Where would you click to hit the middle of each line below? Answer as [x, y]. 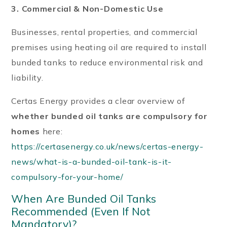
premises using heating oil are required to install [109, 47]
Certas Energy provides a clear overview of [98, 101]
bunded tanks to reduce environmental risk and [107, 62]
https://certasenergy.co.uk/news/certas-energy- [107, 146]
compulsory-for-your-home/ [67, 177]
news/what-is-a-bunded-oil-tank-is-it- [92, 161]
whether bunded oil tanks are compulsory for [109, 116]
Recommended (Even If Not [81, 211]
